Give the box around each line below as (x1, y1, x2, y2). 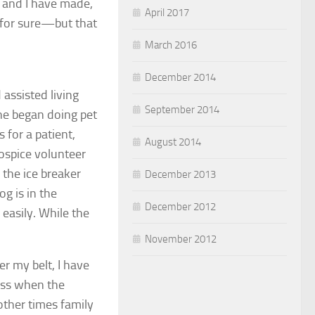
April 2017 (145, 6, 189, 19)
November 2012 (145, 232, 217, 245)
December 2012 (145, 200, 216, 213)
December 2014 (145, 70, 216, 84)
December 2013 (145, 167, 216, 181)
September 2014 (145, 103, 219, 116)
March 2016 (145, 38, 197, 51)
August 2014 (145, 135, 201, 148)
